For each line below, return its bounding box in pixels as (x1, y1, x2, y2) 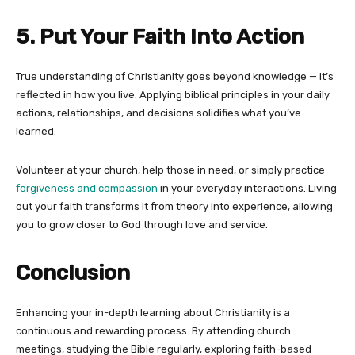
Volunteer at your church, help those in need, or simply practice (16, 163, 325, 176)
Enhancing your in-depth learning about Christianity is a (16, 306, 290, 319)
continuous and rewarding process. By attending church (16, 324, 291, 337)
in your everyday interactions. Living (158, 181, 337, 194)
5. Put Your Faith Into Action (16, 23, 304, 49)
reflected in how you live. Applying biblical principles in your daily (16, 88, 330, 101)
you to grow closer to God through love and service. (16, 218, 268, 231)
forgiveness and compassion (16, 181, 158, 194)
